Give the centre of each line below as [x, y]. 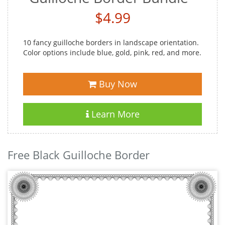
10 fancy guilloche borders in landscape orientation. [111, 42]
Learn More [114, 114]
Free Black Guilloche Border [79, 154]
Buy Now [117, 84]
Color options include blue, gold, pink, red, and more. [112, 52]
